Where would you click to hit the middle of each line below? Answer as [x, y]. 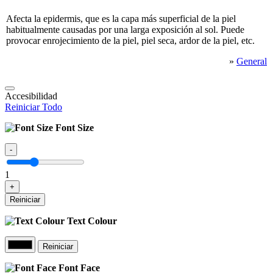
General [252, 62]
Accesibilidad [31, 96]
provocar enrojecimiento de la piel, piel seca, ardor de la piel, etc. [130, 41]
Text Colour [91, 221]
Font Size [73, 127]
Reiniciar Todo [34, 107]
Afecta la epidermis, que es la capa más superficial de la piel [121, 19]
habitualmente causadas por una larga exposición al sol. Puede [125, 30]
